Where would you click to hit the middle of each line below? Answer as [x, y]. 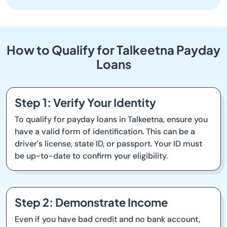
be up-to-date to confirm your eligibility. [91, 156]
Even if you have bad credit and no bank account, [107, 219]
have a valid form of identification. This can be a [105, 132]
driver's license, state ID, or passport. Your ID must [108, 144]
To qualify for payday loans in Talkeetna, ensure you [111, 120]
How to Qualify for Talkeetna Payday [113, 50]
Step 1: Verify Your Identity [85, 103]
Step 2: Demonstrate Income [91, 202]
